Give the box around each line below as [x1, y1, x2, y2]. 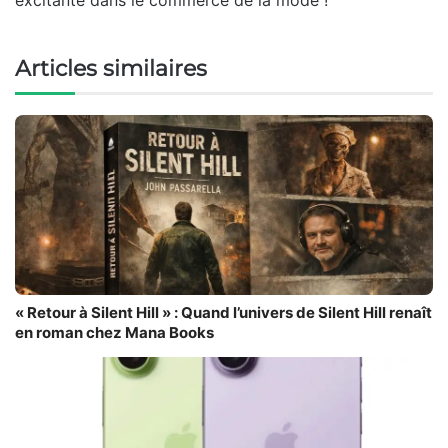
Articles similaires [15, 54, 207, 82]
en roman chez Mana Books [15, 322, 214, 342]
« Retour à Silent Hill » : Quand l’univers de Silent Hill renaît [15, 302, 432, 322]
